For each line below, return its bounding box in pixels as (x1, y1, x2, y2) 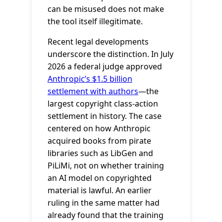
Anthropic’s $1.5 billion (48, 73, 132, 84)
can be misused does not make (48, 3, 164, 14)
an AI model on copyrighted (48, 172, 152, 183)
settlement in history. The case (48, 110, 162, 121)
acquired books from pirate (48, 135, 151, 146)
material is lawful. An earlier (48, 184, 152, 196)
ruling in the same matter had (48, 197, 160, 208)
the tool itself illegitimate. (48, 15, 143, 27)
